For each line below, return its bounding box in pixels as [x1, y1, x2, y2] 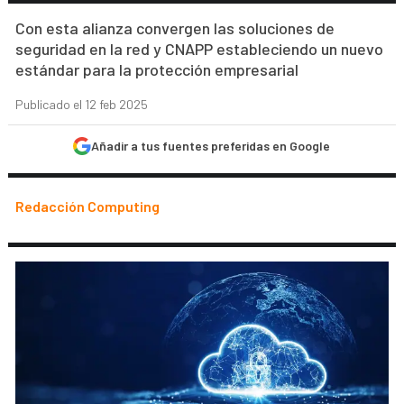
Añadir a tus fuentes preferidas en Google [91, 138, 331, 153]
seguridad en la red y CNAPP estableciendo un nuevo [15, 39, 384, 59]
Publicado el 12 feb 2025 [15, 96, 149, 112]
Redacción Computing [15, 197, 161, 215]
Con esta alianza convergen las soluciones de [15, 18, 335, 38]
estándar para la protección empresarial [15, 60, 299, 79]
